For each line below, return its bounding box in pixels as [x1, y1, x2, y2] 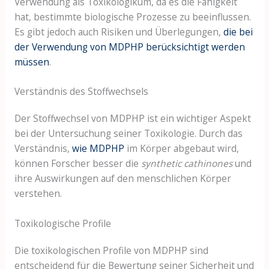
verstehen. [14, 187, 62, 201]
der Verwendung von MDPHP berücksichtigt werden [14, 40, 245, 53]
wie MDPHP [71, 142, 124, 156]
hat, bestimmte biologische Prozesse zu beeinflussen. [14, 10, 251, 23]
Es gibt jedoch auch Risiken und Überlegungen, [14, 25, 223, 38]
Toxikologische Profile [14, 217, 111, 231]
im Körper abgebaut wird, [124, 142, 239, 156]
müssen [14, 55, 49, 68]
